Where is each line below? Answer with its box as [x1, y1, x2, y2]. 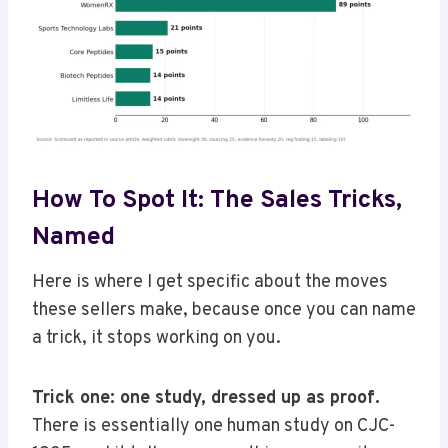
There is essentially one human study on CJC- [32, 415, 395, 439]
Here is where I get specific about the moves [32, 271, 388, 295]
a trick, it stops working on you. [32, 327, 281, 351]
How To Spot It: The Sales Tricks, [32, 184, 402, 217]
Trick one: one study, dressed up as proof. [32, 387, 380, 411]
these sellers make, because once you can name [32, 299, 416, 323]
